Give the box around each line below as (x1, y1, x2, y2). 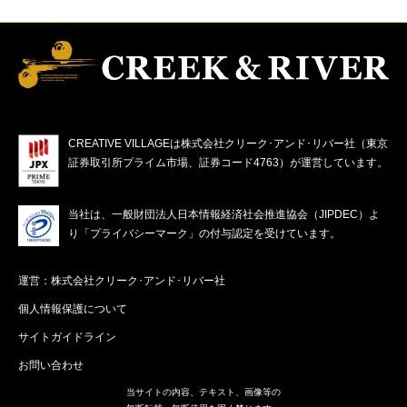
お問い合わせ (18, 359, 84, 372)
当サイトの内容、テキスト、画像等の (126, 387, 281, 398)
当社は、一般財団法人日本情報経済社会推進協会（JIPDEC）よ (68, 208, 380, 222)
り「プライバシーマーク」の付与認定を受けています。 (68, 227, 341, 241)
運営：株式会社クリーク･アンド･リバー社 (18, 274, 225, 288)
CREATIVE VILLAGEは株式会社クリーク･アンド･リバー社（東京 (68, 137, 388, 151)
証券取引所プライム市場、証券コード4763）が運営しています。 (68, 156, 388, 170)
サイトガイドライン (18, 331, 116, 344)
